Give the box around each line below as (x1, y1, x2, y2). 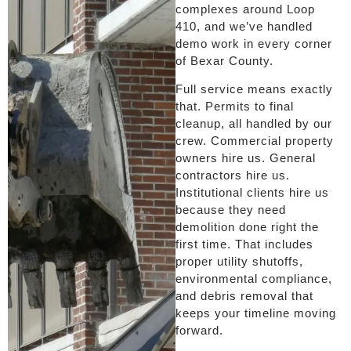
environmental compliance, (175, 272, 332, 286)
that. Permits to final (175, 100, 294, 114)
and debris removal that (175, 289, 313, 303)
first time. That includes (175, 237, 313, 251)
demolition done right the (175, 220, 319, 234)
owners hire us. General (175, 151, 316, 165)
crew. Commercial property (175, 134, 334, 148)
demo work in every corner (175, 36, 332, 50)
